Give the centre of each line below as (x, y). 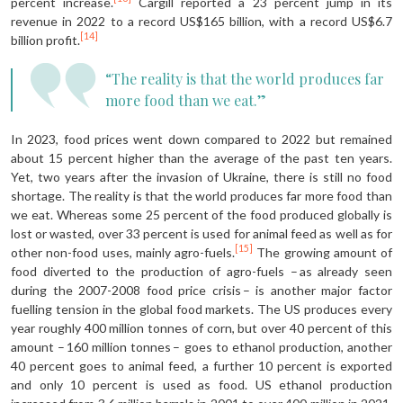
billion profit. (45, 40)
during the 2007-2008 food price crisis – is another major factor (201, 290)
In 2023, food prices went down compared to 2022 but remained (201, 139)
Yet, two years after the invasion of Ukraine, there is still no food (201, 176)
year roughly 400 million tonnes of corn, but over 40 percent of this (201, 327)
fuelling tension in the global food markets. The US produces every (201, 309)
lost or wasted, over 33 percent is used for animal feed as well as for (201, 233)
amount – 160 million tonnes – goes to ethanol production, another (201, 346)
